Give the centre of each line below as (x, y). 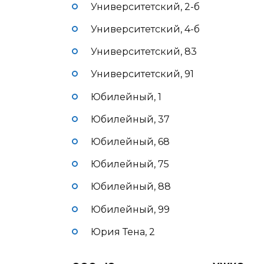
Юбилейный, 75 (130, 164)
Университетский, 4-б (145, 29)
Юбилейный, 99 (130, 209)
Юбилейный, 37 (130, 119)
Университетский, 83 (144, 52)
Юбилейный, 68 (130, 141)
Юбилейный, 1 (126, 97)
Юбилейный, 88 (131, 187)
